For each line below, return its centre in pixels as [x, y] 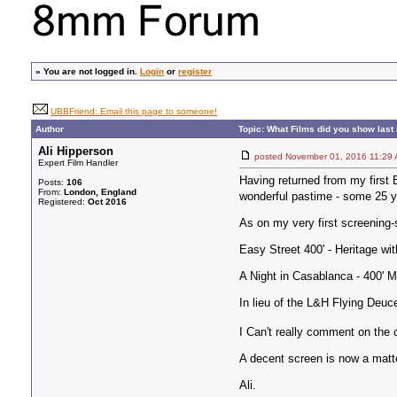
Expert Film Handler [78, 163]
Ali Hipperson [76, 151]
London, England [100, 192]
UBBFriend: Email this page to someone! [134, 111]
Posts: [52, 182]
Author [50, 129]
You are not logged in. [92, 71]
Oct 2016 [107, 202]
